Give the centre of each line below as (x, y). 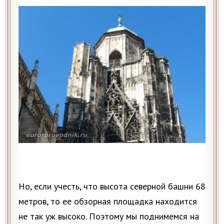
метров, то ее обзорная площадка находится (108, 201)
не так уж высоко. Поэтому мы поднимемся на (109, 216)
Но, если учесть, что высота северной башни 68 (112, 186)
